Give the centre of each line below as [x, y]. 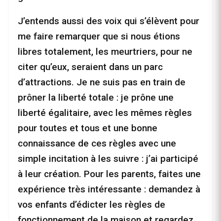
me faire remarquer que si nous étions [99, 37]
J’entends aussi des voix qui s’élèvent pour [109, 21]
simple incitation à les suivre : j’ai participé [108, 159]
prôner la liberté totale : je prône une [96, 98]
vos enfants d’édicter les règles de [92, 205]
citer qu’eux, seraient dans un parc [90, 67]
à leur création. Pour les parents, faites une [109, 174]
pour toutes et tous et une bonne [88, 128]
